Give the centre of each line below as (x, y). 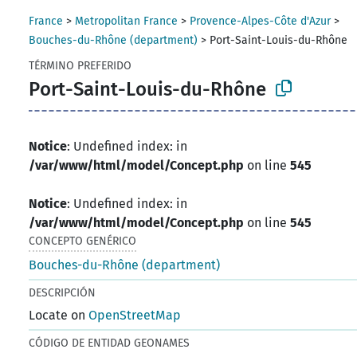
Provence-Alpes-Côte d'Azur (261, 21)
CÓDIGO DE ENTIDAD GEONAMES (110, 343)
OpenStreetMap (135, 315)
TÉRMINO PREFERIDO (80, 66)
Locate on (59, 315)
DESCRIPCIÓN (63, 292)
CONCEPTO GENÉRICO (83, 241)
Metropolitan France (127, 21)
